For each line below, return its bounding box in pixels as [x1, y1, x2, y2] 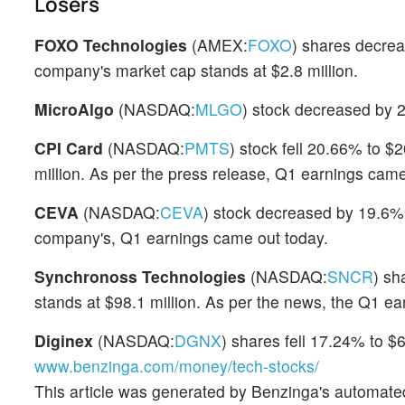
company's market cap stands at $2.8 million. [34, 59, 358, 81]
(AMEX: [187, 33, 248, 56]
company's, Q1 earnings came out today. [34, 226, 328, 249]
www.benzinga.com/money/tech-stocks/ [34, 354, 319, 377]
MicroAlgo [34, 98, 114, 120]
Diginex [34, 329, 93, 352]
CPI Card [34, 137, 103, 159]
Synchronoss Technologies [34, 265, 246, 287]
